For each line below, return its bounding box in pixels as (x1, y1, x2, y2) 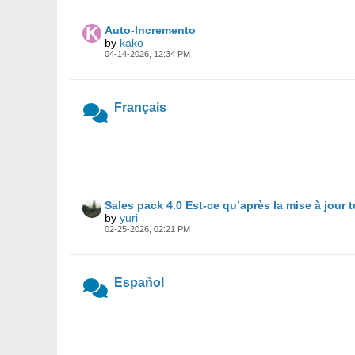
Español (114, 276, 164, 289)
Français (114, 101, 166, 114)
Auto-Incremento (105, 24, 196, 36)
